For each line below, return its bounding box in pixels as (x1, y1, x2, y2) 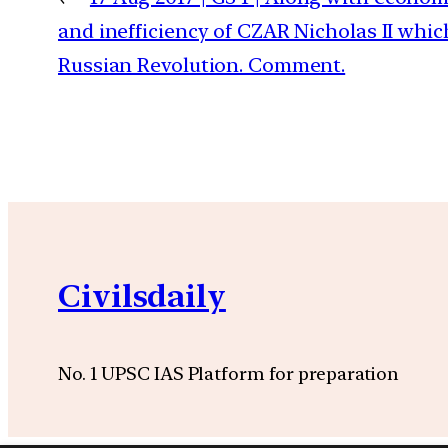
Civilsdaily (58, 277, 226, 316)
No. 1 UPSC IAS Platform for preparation (58, 362, 400, 384)
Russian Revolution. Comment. (58, 52, 346, 77)
